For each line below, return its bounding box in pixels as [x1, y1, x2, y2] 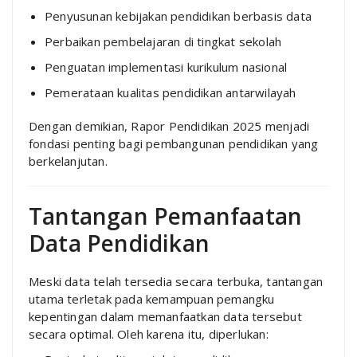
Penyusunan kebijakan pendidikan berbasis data [45, 8, 312, 25]
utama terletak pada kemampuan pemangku [29, 291, 275, 308]
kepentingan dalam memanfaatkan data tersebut [29, 308, 302, 325]
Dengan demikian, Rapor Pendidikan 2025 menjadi [29, 118, 310, 135]
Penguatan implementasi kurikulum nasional [45, 59, 288, 76]
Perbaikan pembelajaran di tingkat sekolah [45, 33, 282, 50]
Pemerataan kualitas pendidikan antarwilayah [45, 84, 296, 101]
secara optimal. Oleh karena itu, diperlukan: [29, 326, 269, 343]
